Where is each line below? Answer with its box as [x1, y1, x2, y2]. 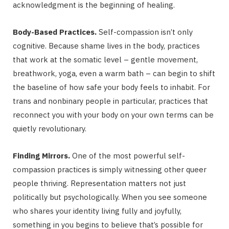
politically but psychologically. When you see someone [13, 192, 207, 202]
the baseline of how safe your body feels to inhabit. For [13, 82, 210, 92]
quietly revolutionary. [13, 123, 86, 133]
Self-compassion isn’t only [97, 27, 193, 37]
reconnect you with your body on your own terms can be [13, 109, 214, 120]
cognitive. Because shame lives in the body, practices [13, 40, 200, 51]
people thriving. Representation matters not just [13, 178, 186, 188]
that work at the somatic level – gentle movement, [13, 54, 198, 64]
